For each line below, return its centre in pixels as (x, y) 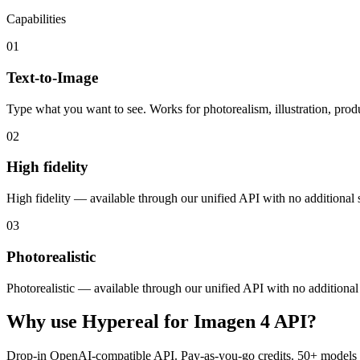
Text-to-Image (52, 77)
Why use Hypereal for (100, 322)
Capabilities (36, 19)
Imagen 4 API (250, 322)
